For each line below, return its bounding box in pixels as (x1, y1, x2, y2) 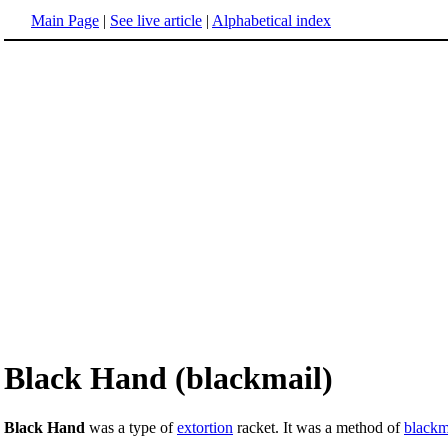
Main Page (31, 12, 99, 29)
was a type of (85, 418, 177, 436)
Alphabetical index (212, 12, 331, 29)
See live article (110, 12, 202, 29)
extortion (177, 418, 233, 436)
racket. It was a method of (233, 418, 404, 436)
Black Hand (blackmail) (4, 360, 333, 397)
